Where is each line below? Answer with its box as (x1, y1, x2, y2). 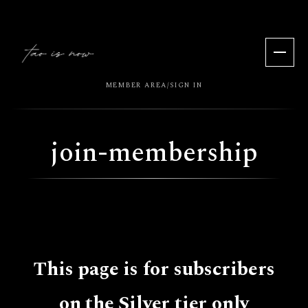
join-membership (50, 132, 258, 173)
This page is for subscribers (33, 254, 275, 284)
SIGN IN (169, 80, 203, 91)
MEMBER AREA (105, 80, 168, 91)
